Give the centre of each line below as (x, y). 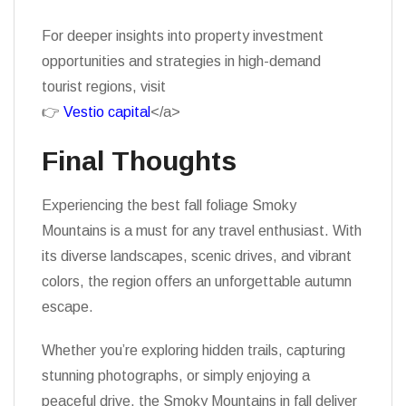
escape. (68, 307)
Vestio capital (107, 112)
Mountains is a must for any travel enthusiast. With (202, 231)
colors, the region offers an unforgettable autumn (197, 281)
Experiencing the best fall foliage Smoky (169, 205)
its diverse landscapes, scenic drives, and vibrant (197, 256)
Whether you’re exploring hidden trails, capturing (193, 350)
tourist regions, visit (104, 87)
